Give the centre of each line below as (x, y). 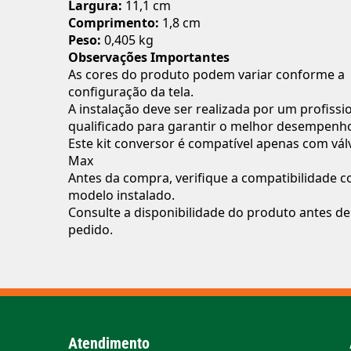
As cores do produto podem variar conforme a (206, 74)
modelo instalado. (121, 195)
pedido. (90, 229)
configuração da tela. (131, 91)
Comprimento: (114, 22)
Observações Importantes (149, 57)
